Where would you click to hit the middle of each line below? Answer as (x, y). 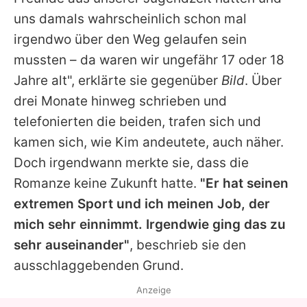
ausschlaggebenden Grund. (99, 265)
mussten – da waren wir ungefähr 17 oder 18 (149, 60)
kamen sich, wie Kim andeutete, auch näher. (149, 142)
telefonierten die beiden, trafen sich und (137, 121)
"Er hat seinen (244, 183)
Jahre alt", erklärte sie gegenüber (118, 80)
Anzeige (153, 290)
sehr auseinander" (72, 245)
